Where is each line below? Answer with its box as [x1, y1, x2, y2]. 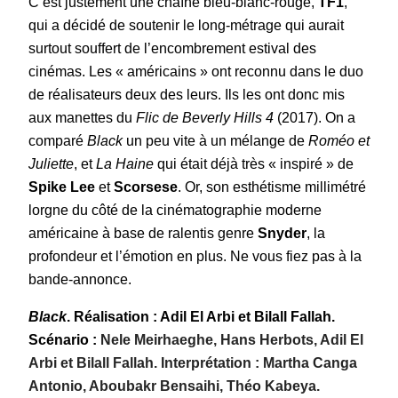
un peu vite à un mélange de [123, 132, 308, 148]
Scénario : [28, 331, 100, 347]
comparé [28, 132, 87, 148]
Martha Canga [263, 354, 357, 370]
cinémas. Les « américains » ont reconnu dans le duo [28, 63, 363, 79]
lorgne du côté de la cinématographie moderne [28, 202, 322, 218]
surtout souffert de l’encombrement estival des [28, 40, 316, 56]
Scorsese [114, 179, 178, 195]
